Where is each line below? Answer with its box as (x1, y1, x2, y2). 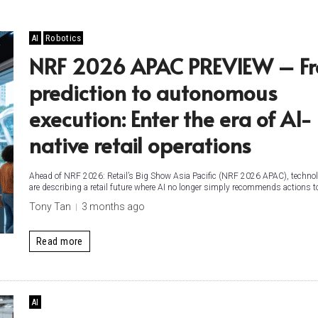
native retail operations (29, 130, 251, 159)
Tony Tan (29, 201, 71, 212)
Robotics (45, 33, 81, 43)
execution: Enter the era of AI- (29, 104, 312, 133)
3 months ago (82, 201, 145, 212)
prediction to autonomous (29, 77, 278, 106)
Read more (36, 235, 83, 247)
